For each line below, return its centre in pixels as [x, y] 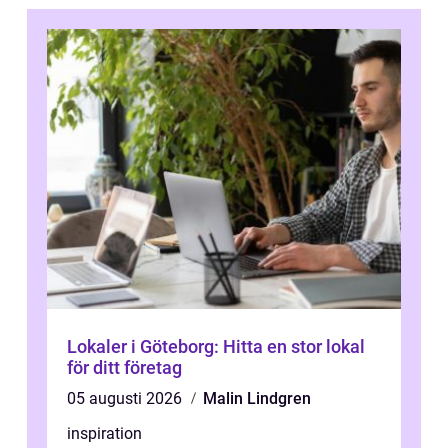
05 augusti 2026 [126, 398]
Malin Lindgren [257, 398]
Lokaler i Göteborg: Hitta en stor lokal [216, 346]
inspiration [104, 433]
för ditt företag [124, 367]
